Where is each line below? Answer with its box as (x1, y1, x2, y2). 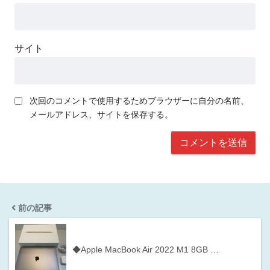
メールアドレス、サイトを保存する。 (30, 110, 173, 120)
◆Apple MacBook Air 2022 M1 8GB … (72, 245, 219, 255)
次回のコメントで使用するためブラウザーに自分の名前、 (30, 96, 249, 106)
